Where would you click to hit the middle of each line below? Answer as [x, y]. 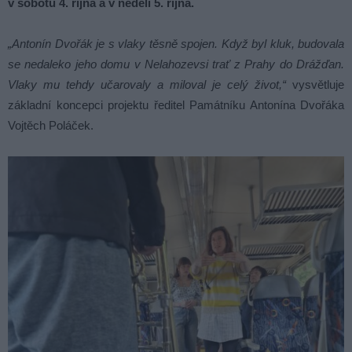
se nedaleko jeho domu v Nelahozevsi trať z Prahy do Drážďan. [176, 64]
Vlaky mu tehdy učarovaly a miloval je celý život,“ [147, 84]
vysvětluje [315, 84]
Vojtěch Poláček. [51, 125]
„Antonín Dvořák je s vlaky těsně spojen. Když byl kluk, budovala [176, 43]
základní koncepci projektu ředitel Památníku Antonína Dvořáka [176, 104]
